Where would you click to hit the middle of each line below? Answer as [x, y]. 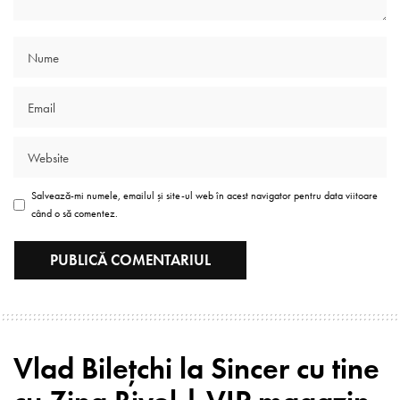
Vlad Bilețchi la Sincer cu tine [196, 368]
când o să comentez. [75, 214]
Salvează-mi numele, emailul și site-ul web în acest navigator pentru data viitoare [204, 196]
